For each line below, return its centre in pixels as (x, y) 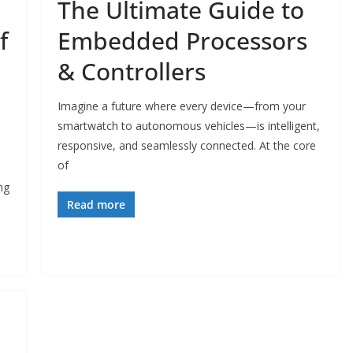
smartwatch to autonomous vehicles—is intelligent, (188, 125)
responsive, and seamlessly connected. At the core (186, 145)
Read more (96, 204)
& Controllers (131, 71)
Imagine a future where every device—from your (181, 106)
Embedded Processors (182, 40)
